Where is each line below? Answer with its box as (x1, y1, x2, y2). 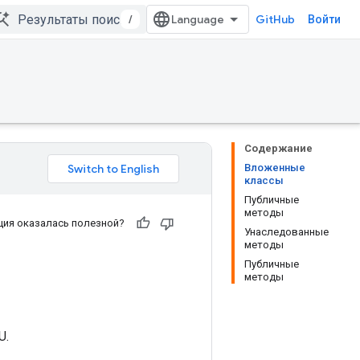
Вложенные (244, 162, 305, 174)
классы (244, 174, 284, 186)
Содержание (244, 142, 313, 154)
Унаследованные (244, 226, 329, 238)
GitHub (256, 12, 295, 27)
